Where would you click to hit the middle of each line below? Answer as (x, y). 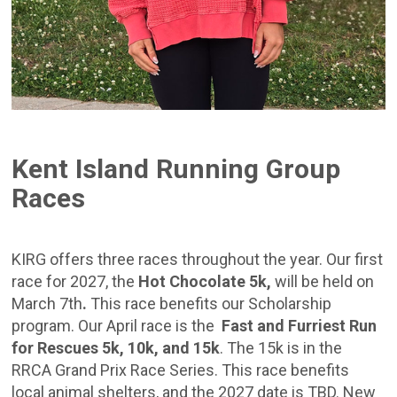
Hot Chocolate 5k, (205, 282)
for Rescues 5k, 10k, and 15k (116, 348)
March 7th (47, 304)
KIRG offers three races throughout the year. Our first (198, 260)
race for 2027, (62, 282)
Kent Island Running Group (176, 169)
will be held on (323, 282)
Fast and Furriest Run (300, 326)
